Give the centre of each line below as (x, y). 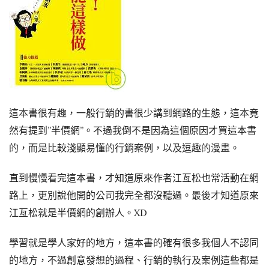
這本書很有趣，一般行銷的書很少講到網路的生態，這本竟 (134, 113)
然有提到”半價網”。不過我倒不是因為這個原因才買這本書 (133, 130)
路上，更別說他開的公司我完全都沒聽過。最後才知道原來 (134, 195)
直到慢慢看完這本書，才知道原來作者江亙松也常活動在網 (134, 178)
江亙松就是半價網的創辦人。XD (78, 213)
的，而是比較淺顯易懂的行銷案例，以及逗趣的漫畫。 (124, 148)
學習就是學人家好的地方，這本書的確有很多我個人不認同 (134, 243)
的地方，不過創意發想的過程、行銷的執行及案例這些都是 (134, 260)
